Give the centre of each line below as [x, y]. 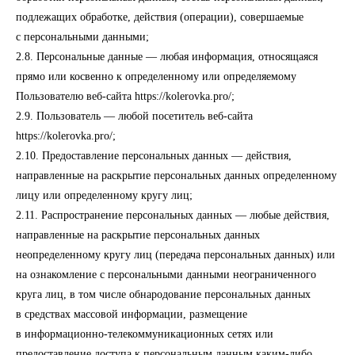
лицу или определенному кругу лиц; [104, 195]
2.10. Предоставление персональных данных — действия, [154, 156]
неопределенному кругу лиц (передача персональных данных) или [176, 255]
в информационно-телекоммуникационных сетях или [145, 334]
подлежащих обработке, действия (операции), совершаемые [160, 17]
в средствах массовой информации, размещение [132, 314]
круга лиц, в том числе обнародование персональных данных [163, 294]
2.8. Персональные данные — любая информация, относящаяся [167, 57]
